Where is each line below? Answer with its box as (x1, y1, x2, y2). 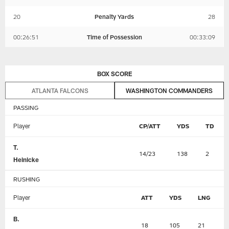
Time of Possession (86, 33, 142, 40)
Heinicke (13, 156, 39, 164)
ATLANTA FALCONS (31, 87, 88, 95)
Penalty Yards (95, 12, 134, 20)
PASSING (13, 104, 39, 111)
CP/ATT (139, 122, 161, 130)
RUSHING (13, 175, 40, 183)
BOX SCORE (97, 70, 132, 78)
